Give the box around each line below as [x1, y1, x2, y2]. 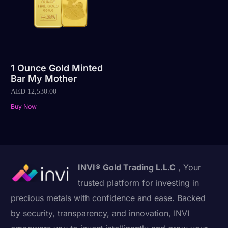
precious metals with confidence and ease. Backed [11, 192, 206, 203]
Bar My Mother [11, 73, 77, 84]
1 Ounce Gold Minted [11, 63, 103, 74]
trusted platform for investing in [78, 177, 199, 188]
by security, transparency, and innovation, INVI [11, 208, 190, 218]
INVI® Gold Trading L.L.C [78, 162, 176, 173]
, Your [176, 162, 202, 173]
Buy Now [11, 102, 37, 110]
